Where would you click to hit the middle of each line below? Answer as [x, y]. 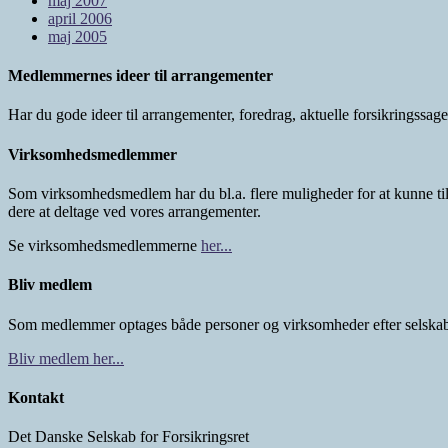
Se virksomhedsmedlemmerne [104, 245]
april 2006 [80, 18]
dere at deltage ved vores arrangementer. [134, 211]
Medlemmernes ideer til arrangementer [140, 76]
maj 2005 [77, 36]
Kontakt [36, 397]
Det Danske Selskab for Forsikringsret [128, 437]
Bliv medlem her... [66, 358]
